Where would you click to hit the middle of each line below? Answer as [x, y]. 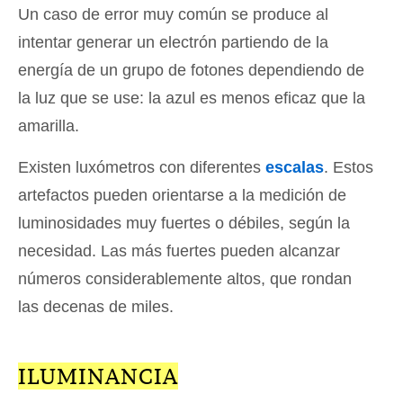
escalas [295, 167]
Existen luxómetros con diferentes [142, 167]
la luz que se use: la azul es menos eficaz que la [192, 98]
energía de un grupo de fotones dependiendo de [191, 70]
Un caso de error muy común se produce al [173, 14]
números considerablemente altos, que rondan [185, 278]
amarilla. [49, 125]
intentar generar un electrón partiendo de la [173, 42]
